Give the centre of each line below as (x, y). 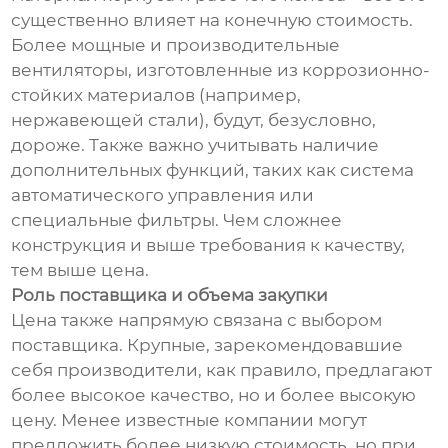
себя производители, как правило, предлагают (222, 370)
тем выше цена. (80, 270)
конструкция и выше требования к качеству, (208, 245)
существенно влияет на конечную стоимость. (212, 20)
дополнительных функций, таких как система (213, 170)
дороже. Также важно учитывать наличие (195, 145)
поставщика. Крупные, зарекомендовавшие (207, 345)
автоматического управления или (163, 195)
